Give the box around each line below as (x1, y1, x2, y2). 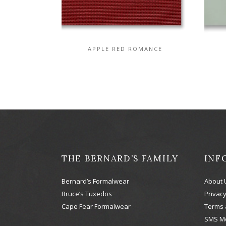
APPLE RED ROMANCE (88, 44, 163, 52)
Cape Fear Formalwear (62, 201, 131, 211)
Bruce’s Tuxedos (62, 189, 112, 198)
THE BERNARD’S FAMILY (62, 152, 179, 164)
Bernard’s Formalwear (62, 176, 129, 186)
